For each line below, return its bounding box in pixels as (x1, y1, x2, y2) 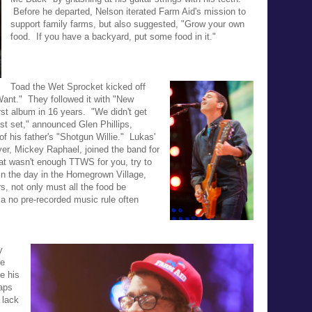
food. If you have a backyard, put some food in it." (10, 31, 216, 42)
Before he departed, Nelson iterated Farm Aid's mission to (13, 6, 246, 17)
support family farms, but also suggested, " (10, 18, 185, 29)
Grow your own (185, 18, 244, 29)
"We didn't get (91, 106, 147, 117)
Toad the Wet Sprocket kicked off (10, 81, 146, 92)
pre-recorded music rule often (18, 194, 139, 205)
